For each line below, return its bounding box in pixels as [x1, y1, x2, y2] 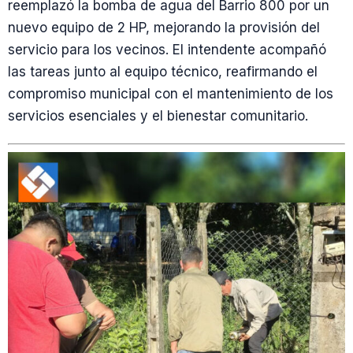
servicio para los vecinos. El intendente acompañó [8, 42, 326, 58]
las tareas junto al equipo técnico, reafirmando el [8, 64, 318, 80]
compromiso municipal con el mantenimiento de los [8, 86, 333, 102]
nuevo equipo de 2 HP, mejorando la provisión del [8, 20, 320, 35]
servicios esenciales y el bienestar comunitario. [8, 108, 308, 124]
